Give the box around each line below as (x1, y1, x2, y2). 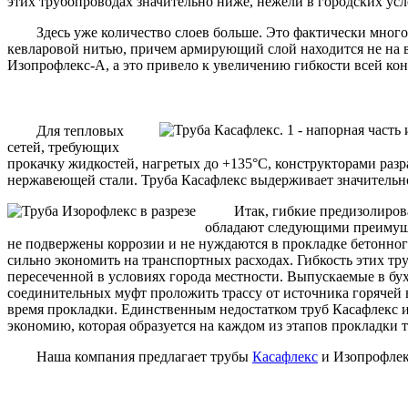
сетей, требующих (7, 138, 119, 155)
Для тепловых (7, 122, 124, 138)
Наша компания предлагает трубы (7, 348, 252, 364)
